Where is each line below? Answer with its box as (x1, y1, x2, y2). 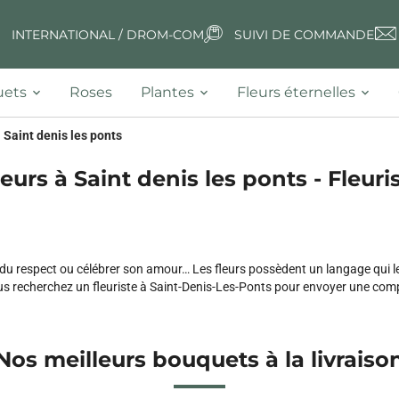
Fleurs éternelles (237, 84, 355, 101)
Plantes (141, 84, 194, 101)
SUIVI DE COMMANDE (233, 26, 374, 43)
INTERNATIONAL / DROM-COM (11, 26, 204, 43)
